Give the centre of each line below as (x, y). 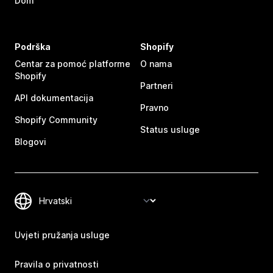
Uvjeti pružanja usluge (62, 235)
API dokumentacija (54, 98)
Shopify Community (56, 120)
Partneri (157, 86)
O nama (156, 64)
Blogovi (30, 142)
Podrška (33, 47)
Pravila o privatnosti (57, 264)
